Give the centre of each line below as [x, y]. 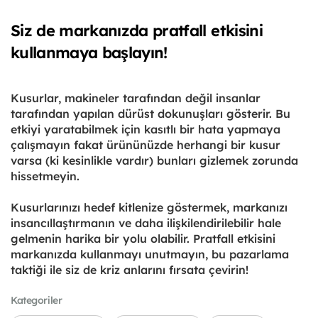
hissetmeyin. [45, 176]
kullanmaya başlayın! [89, 52]
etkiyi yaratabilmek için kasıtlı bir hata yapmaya [146, 129]
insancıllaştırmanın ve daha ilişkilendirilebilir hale [146, 223]
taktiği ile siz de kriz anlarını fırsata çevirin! [130, 269]
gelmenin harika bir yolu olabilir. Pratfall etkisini [143, 238]
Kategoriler [37, 300]
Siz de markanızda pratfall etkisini [137, 30]
